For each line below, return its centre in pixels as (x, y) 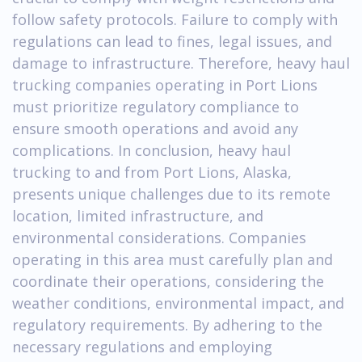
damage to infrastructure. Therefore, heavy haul (181, 63)
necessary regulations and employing (142, 346)
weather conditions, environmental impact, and (178, 303)
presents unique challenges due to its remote (171, 194)
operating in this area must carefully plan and (173, 259)
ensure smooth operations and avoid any (155, 128)
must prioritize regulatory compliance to (156, 106)
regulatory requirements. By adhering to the (167, 324)
